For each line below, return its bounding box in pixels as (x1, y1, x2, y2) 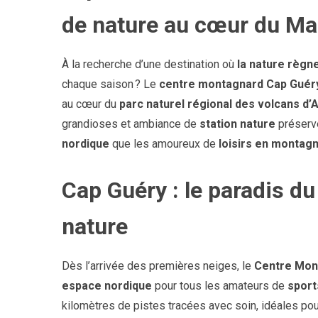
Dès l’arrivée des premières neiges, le (62, 259, 254, 273)
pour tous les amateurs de (152, 279, 287, 293)
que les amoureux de (109, 136, 219, 150)
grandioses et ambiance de (62, 116, 199, 131)
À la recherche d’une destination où (62, 57, 237, 71)
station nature (199, 116, 275, 131)
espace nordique (62, 279, 152, 293)
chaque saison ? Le (62, 77, 159, 91)
